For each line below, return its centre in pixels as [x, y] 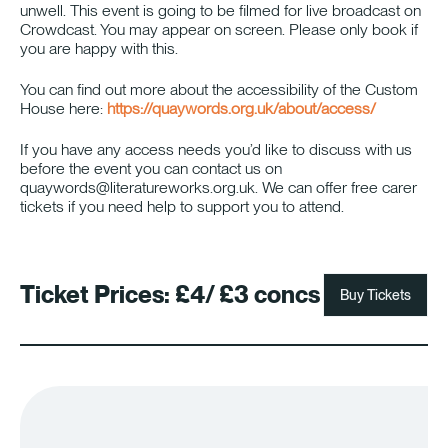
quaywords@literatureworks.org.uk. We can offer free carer [218, 188]
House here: [63, 109]
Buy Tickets [375, 295]
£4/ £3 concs [245, 295]
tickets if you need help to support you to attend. [182, 207]
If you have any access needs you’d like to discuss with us [216, 150]
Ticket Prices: [95, 295]
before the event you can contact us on [151, 169]
